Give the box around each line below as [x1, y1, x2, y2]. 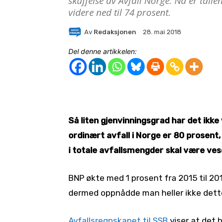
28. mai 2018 [143, 28, 181, 36]
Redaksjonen [94, 28, 136, 36]
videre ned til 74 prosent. [68, 6, 171, 19]
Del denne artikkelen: [68, 47, 137, 56]
